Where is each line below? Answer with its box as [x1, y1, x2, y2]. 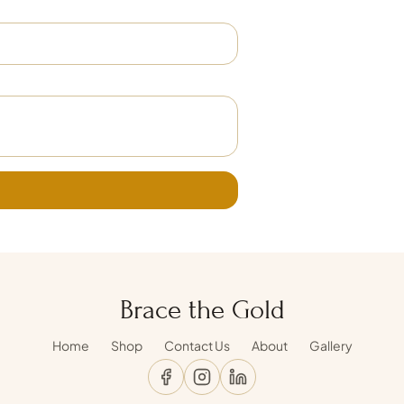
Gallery [308, 337, 353, 353]
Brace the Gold [119, 294, 285, 326]
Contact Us [163, 337, 230, 353]
